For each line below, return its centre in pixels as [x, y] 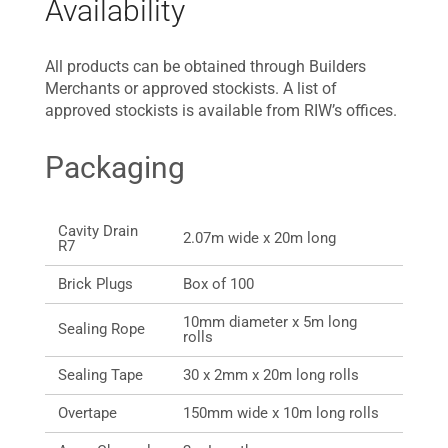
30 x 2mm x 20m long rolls [271, 374]
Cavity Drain [98, 230]
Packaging [115, 167]
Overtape [89, 412]
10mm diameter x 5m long [270, 321]
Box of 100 [218, 283]
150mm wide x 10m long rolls [281, 412]
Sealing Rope [103, 328]
